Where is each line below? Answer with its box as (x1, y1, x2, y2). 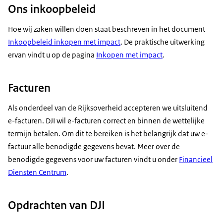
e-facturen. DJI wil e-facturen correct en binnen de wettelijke (8, 116, 205, 126)
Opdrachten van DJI (8, 198, 105, 213)
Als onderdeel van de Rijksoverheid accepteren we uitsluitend (8, 103, 208, 113)
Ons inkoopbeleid (8, 1, 96, 16)
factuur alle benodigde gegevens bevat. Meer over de (8, 142, 180, 152)
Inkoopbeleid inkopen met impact (8, 37, 120, 47)
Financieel (179, 155, 213, 165)
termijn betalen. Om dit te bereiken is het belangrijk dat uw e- (8, 129, 208, 139)
